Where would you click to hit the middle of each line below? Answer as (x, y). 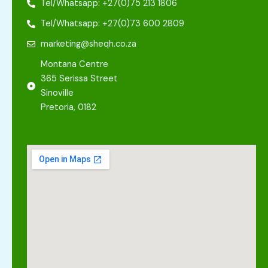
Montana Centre (74, 65)
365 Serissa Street (79, 79)
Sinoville (57, 93)
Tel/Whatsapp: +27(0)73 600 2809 (112, 24)
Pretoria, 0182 (68, 108)
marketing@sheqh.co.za (88, 44)
